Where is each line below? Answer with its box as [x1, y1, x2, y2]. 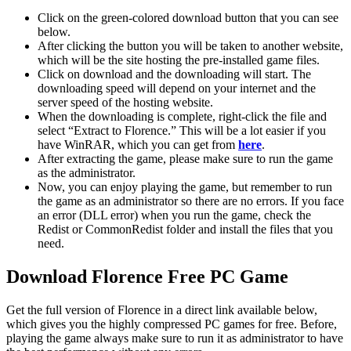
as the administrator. [38, 166, 136, 180]
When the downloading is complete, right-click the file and [38, 110, 327, 124]
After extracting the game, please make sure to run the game [38, 152, 333, 166]
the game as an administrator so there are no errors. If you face [38, 194, 344, 208]
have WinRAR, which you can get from [38, 138, 238, 152]
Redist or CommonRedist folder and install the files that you [38, 223, 333, 237]
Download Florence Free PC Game [6, 266, 288, 288]
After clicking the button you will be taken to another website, [38, 39, 343, 53]
